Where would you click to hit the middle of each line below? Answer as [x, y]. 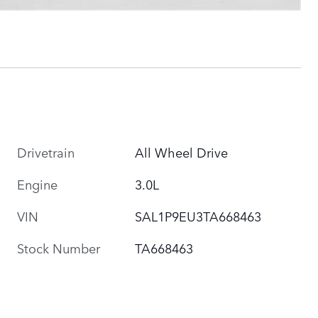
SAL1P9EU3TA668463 [198, 215]
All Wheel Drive [182, 152]
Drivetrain [46, 152]
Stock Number [59, 247]
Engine [37, 183]
